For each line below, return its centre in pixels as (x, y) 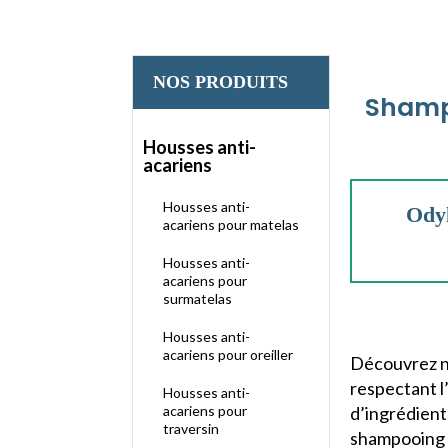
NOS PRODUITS (220, 82)
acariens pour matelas (231, 224)
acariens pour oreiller (228, 354)
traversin (191, 428)
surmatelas (197, 298)
